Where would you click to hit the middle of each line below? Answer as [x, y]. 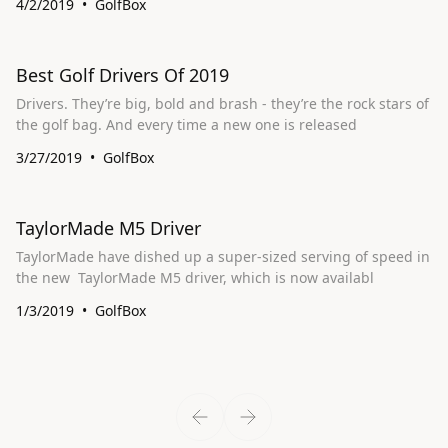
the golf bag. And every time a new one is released [231, 124]
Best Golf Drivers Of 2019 [122, 75]
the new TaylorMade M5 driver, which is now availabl [226, 277]
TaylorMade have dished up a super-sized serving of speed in [223, 256]
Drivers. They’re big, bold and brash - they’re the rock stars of [222, 103]
